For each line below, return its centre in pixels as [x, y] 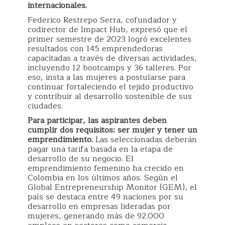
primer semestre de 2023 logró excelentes [109, 39]
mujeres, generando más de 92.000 [96, 216]
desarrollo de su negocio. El [81, 158]
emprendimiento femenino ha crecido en [106, 168]
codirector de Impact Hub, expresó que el [107, 29]
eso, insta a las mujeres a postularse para [106, 77]
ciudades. [45, 106]
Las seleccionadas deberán [146, 139]
